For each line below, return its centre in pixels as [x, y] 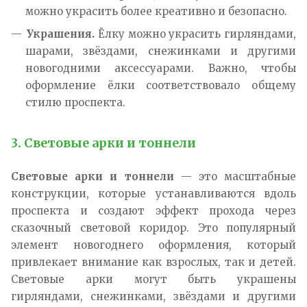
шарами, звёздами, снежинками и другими [161, 51]
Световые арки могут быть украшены [153, 279]
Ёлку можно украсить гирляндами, [195, 34]
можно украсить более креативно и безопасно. [156, 11]
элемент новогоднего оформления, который [153, 245]
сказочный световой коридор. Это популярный [153, 228]
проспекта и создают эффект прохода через [153, 211]
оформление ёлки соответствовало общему [161, 85]
